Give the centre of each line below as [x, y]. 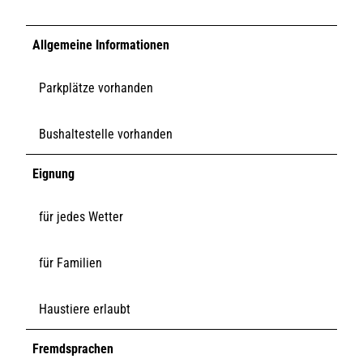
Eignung [53, 173]
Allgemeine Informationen [101, 45]
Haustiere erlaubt [85, 309]
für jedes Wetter [81, 216]
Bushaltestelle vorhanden [106, 134]
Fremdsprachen [73, 348]
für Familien [70, 263]
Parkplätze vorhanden [96, 88]
